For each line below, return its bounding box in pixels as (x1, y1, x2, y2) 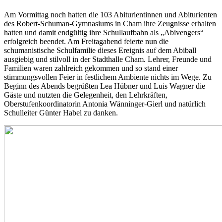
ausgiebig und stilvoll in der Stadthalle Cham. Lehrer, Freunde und (4, 55, 212, 63)
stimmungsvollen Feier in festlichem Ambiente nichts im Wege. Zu (4, 72, 212, 81)
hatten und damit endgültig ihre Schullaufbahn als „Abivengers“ (4, 28, 204, 37)
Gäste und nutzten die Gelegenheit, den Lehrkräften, (4, 90, 167, 99)
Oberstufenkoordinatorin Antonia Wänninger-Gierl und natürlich (4, 99, 206, 108)
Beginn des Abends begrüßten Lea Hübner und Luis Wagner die (4, 81, 205, 90)
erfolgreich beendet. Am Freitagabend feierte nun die (4, 37, 168, 46)
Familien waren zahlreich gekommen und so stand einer (4, 63, 178, 72)
